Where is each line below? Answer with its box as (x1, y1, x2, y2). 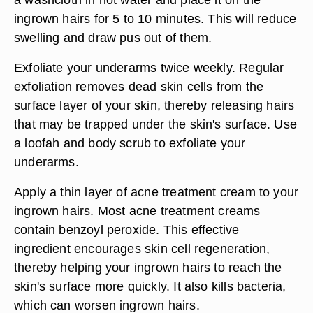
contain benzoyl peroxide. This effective (14, 222, 240, 237)
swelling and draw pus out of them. (14, 30, 212, 45)
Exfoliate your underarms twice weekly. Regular (14, 60, 284, 75)
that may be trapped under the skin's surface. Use (14, 117, 298, 131)
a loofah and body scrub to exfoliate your (14, 136, 246, 150)
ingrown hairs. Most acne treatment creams (14, 203, 261, 218)
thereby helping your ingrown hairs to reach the (14, 260, 282, 275)
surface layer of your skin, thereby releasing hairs (14, 98, 295, 112)
